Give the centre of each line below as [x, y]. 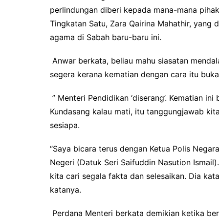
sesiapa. [65, 125]
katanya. [66, 190]
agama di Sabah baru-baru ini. [106, 37]
